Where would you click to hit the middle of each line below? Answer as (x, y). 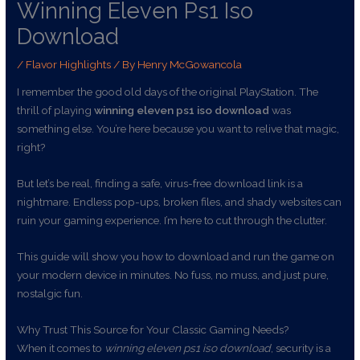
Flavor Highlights (69, 64)
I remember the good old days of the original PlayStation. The (168, 92)
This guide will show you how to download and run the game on (176, 256)
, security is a (301, 348)
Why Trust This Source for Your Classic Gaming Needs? (153, 329)
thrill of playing (56, 110)
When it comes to (61, 348)
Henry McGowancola (190, 64)
